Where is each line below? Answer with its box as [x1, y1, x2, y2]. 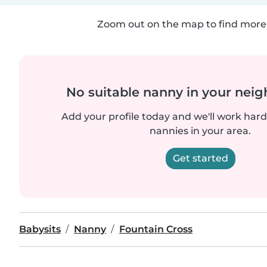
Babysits [19, 223, 61, 235]
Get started [172, 153, 228, 164]
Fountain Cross [119, 223, 193, 235]
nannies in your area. [150, 125, 251, 136]
